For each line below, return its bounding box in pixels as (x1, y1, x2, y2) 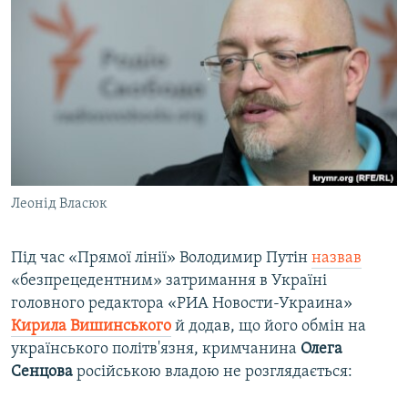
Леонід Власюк (11, 197, 107, 212)
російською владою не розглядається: (73, 363, 352, 382)
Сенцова (11, 363, 73, 382)
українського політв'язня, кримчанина (11, 341, 301, 359)
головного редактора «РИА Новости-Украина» (11, 295, 352, 313)
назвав (311, 250, 362, 268)
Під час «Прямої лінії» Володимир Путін (11, 250, 311, 268)
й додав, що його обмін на (171, 318, 366, 336)
